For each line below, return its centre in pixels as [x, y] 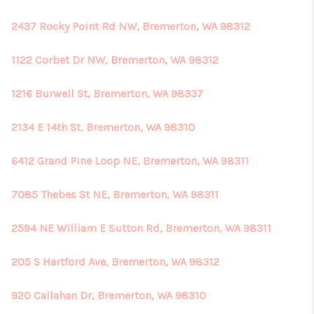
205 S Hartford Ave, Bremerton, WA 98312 [115, 262]
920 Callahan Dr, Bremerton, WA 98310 [109, 295]
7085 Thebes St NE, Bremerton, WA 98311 [115, 194]
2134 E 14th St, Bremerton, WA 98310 [103, 127]
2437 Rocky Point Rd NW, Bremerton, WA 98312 [131, 26]
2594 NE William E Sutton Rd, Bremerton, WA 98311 [141, 228]
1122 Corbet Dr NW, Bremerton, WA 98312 [115, 60]
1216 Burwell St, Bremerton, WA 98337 [107, 94]
